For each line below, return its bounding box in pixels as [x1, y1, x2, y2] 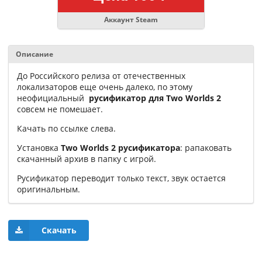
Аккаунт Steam [104, 15, 158, 25]
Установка [17, 142, 61, 154]
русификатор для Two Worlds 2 [89, 92, 221, 104]
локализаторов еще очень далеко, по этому [17, 81, 192, 93]
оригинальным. [17, 184, 80, 195]
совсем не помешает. [17, 104, 103, 115]
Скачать [42, 225, 77, 236]
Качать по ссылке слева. [17, 123, 116, 135]
